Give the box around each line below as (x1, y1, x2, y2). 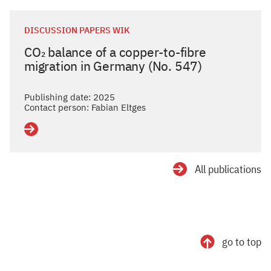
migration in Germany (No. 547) (24, 57, 202, 74)
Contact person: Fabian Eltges (24, 102, 146, 113)
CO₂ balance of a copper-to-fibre (24, 44, 206, 60)
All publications (195, 162, 261, 176)
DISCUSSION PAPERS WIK (24, 25, 129, 36)
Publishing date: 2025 (24, 91, 115, 103)
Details (24, 126, 54, 141)
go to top (222, 235, 261, 249)
